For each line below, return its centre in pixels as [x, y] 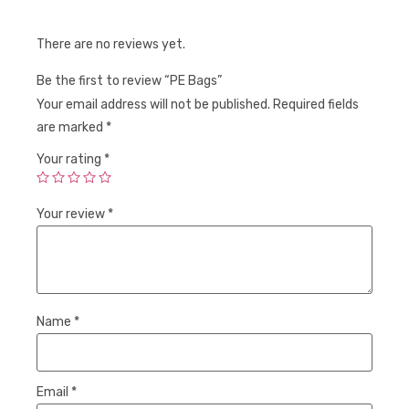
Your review [72, 214]
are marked [71, 127]
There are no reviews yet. [111, 45]
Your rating [70, 159]
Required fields [316, 104]
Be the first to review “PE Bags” [129, 80]
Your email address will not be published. [153, 104]
